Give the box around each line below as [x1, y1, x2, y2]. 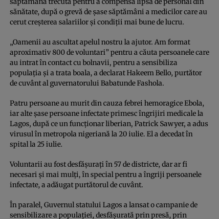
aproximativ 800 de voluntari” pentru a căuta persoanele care [10, 48, 209, 57]
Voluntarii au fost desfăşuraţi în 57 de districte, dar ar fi [10, 160, 187, 169]
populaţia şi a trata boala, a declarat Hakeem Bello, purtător [10, 68, 202, 78]
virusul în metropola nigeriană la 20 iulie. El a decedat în [10, 130, 193, 139]
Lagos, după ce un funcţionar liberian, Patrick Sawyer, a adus [10, 119, 208, 129]
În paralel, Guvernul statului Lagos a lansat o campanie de [10, 200, 197, 210]
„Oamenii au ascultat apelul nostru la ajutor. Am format [10, 38, 190, 47]
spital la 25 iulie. [10, 140, 63, 149]
